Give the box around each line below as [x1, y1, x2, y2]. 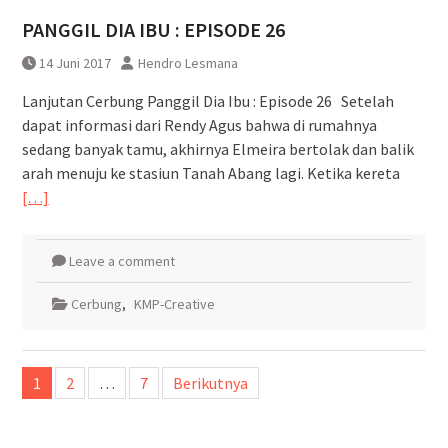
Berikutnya [172, 372, 248, 393]
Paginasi [20, 351, 93, 377]
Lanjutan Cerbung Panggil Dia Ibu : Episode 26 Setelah [21, 90, 394, 111]
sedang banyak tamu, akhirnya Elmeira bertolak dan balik [21, 138, 414, 159]
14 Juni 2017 [38, 53, 111, 72]
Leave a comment [68, 251, 175, 270]
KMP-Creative [133, 294, 215, 313]
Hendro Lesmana [137, 53, 238, 72]
